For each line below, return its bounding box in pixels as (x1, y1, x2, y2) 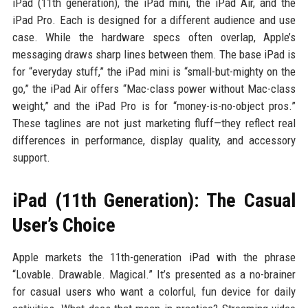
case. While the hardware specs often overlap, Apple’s (12, 30, 296, 45)
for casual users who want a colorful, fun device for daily (12, 285, 296, 299)
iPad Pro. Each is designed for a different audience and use (12, 13, 296, 27)
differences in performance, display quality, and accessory (12, 133, 296, 148)
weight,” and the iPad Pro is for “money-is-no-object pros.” (12, 99, 296, 113)
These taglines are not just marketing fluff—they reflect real (12, 116, 296, 131)
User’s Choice (12, 214, 115, 237)
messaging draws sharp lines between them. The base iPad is (12, 47, 296, 62)
